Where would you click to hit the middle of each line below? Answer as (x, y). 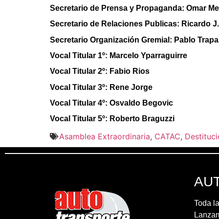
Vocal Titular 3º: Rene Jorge (101, 87)
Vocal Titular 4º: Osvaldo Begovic (111, 103)
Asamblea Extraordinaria (105, 136)
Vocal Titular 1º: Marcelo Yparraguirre (119, 55)
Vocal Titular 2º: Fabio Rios (100, 71)
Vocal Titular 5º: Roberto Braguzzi (112, 119)
